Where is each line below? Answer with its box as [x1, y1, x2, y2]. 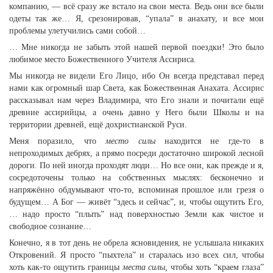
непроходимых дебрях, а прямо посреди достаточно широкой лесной [9, 149, 264, 158]
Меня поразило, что [9, 136, 106, 146]
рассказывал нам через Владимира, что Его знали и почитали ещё [9, 96, 264, 105]
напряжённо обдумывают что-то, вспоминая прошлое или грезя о [9, 185, 264, 194]
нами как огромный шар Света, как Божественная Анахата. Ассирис [9, 83, 264, 93]
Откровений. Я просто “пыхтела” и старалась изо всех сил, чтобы [9, 250, 264, 260]
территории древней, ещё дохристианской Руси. [9, 120, 187, 129]
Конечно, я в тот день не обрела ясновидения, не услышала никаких [9, 238, 264, 247]
